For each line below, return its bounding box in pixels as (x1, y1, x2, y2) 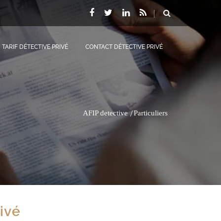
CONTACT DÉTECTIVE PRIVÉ (85, 43, 163, 50)
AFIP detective (83, 109, 128, 116)
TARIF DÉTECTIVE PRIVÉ (2, 43, 68, 50)
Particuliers (134, 109, 168, 116)
